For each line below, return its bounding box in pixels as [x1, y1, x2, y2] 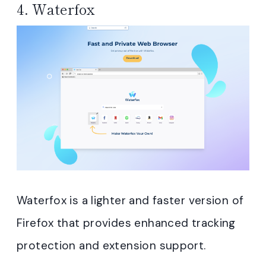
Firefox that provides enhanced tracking [17, 216, 236, 231]
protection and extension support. [17, 238, 206, 254]
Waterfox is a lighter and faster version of [17, 193, 244, 208]
